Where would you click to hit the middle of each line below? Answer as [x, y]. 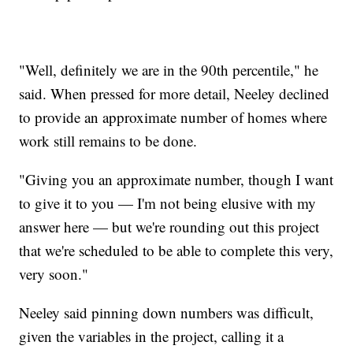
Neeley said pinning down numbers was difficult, [167, 312]
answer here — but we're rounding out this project [169, 226]
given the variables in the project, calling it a [152, 336]
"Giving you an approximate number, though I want [176, 179]
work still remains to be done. [111, 140]
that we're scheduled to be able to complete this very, [176, 250]
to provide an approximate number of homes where [173, 117]
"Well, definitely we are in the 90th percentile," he [169, 69]
